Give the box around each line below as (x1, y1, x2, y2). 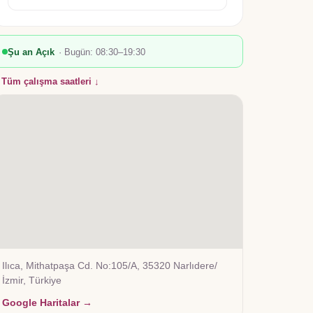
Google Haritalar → (2, 298, 92, 308)
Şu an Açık (8, 47, 54, 57)
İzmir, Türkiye (2, 275, 61, 286)
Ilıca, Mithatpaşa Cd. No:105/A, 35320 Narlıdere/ (2, 261, 217, 271)
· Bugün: (59, 47, 96, 57)
